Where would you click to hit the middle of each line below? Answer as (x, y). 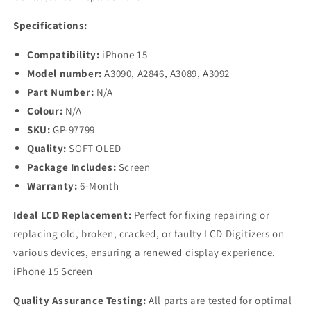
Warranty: (53, 186)
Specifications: (50, 26)
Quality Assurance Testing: (80, 301)
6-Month (100, 186)
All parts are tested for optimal (219, 301)
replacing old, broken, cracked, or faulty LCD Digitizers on (149, 234)
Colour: (46, 111)
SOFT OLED (94, 149)
